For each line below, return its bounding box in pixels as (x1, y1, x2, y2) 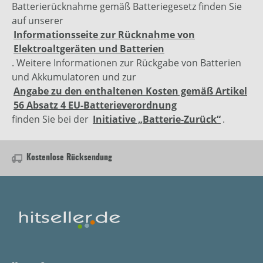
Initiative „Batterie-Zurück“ (93, 113, 221, 126)
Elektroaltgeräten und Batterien (14, 42, 164, 56)
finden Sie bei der (12, 113, 91, 126)
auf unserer (12, 14, 63, 28)
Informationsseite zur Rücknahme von (14, 28, 195, 42)
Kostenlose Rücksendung (26, 154, 112, 163)
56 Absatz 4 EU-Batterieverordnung (14, 99, 177, 112)
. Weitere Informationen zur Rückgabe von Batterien (12, 56, 241, 70)
